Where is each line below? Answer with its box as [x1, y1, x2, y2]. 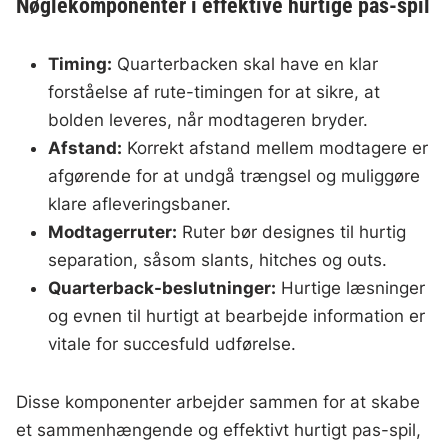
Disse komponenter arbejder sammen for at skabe [16, 392, 421, 412]
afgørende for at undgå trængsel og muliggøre [48, 166, 421, 186]
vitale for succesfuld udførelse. [48, 334, 297, 354]
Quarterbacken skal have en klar [112, 54, 379, 74]
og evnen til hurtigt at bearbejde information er [48, 306, 426, 326]
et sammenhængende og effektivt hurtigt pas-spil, [16, 420, 422, 440]
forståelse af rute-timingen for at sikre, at [48, 82, 381, 102]
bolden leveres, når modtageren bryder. [48, 110, 369, 130]
